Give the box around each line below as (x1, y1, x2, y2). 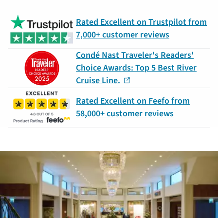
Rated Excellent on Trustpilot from (76, 16, 207, 29)
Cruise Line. (76, 74, 120, 87)
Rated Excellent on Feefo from (76, 95, 190, 108)
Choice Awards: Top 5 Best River (76, 62, 197, 74)
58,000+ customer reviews (76, 108, 174, 120)
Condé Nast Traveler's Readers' (76, 49, 194, 62)
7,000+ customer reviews (76, 29, 169, 41)
